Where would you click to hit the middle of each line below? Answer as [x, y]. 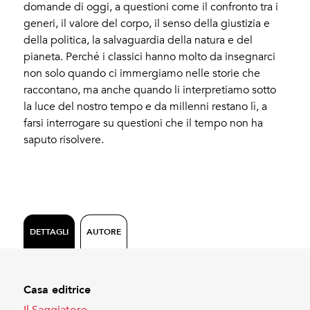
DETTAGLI [49, 232]
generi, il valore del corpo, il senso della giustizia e [147, 23]
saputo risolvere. [64, 139]
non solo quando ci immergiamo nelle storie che [142, 73]
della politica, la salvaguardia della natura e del [138, 40]
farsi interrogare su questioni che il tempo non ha [144, 123]
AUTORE [104, 232]
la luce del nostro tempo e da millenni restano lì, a [146, 106]
